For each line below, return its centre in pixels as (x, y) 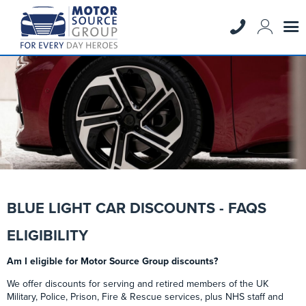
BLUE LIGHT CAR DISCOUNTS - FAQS (137, 208)
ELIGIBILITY (47, 236)
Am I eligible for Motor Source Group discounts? (112, 262)
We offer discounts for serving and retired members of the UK (138, 284)
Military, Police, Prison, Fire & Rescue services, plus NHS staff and (145, 297)
